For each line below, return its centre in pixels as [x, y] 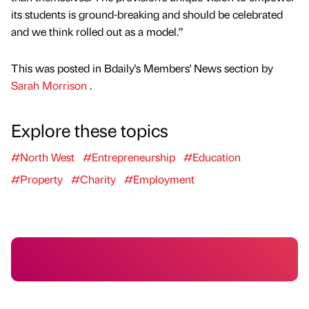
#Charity [93, 179]
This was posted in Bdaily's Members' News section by [142, 68]
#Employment [159, 179]
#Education [212, 157]
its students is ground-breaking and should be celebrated [147, 14]
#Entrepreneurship [129, 157]
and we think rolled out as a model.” [97, 32]
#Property [37, 179]
